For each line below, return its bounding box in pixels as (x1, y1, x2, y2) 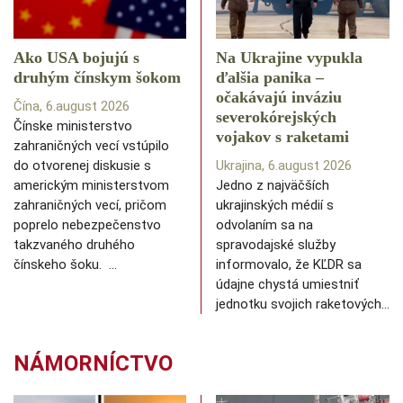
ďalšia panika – (216, 68, 324, 87)
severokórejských (216, 108, 336, 127)
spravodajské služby (216, 237, 336, 254)
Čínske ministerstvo (13, 118, 132, 135)
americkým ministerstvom (13, 177, 169, 194)
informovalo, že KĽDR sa (216, 256, 362, 273)
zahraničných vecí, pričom (13, 197, 166, 214)
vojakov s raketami (216, 128, 349, 147)
